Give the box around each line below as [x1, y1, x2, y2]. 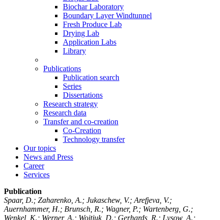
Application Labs [63, 37, 116, 46]
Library [63, 46, 86, 55]
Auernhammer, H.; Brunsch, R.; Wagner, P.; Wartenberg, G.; [4, 204, 193, 213]
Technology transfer [63, 135, 125, 143]
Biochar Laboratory [63, 2, 124, 11]
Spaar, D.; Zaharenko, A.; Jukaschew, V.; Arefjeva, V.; [4, 195, 172, 204]
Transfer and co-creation [43, 117, 118, 126]
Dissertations [63, 90, 103, 99]
